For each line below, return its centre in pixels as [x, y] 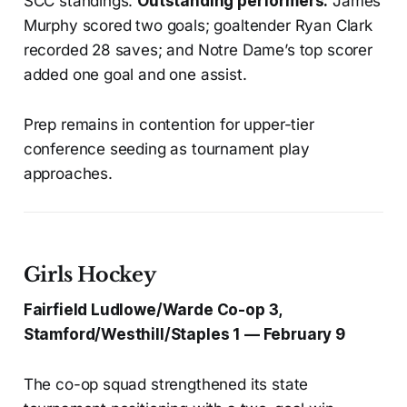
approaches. [68, 174]
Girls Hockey [89, 275]
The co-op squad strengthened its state [166, 385]
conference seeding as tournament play [166, 149]
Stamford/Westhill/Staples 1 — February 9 [184, 335]
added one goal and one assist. [135, 75]
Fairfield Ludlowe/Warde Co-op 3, [153, 310]
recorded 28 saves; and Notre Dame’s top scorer [198, 50]
